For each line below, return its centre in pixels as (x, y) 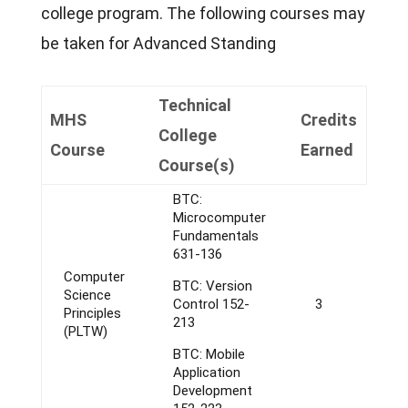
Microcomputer (219, 218)
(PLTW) (85, 331)
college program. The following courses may (203, 13)
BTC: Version (212, 286)
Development (212, 391)
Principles (92, 313)
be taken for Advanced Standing (158, 43)
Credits (328, 120)
